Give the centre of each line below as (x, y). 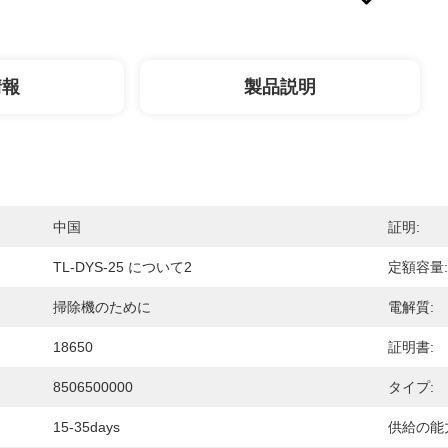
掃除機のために (102, 307)
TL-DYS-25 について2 (122, 267)
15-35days (86, 427)
